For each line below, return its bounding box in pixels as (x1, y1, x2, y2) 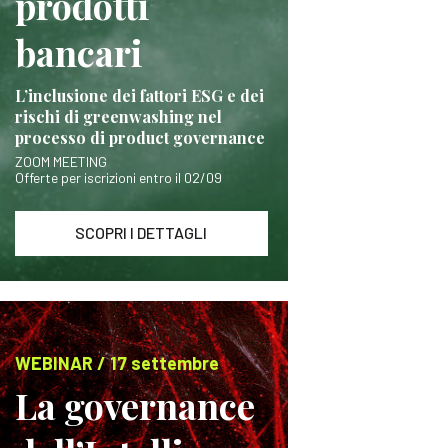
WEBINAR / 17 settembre (14, 352, 219, 374)
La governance (14, 381, 255, 429)
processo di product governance (14, 127, 265, 148)
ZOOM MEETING (14, 153, 107, 170)
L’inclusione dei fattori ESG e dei (14, 85, 264, 106)
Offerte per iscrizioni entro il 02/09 (14, 169, 222, 186)
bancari (14, 28, 143, 76)
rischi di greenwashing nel (14, 106, 222, 127)
